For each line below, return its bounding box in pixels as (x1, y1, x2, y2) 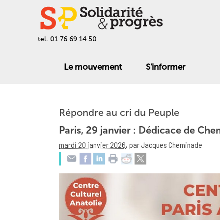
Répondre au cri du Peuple (59, 107, 179, 118)
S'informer (145, 61, 185, 72)
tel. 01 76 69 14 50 (38, 35, 97, 43)
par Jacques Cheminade (129, 140, 202, 149)
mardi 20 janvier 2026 (59, 140, 126, 149)
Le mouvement (63, 61, 122, 72)
